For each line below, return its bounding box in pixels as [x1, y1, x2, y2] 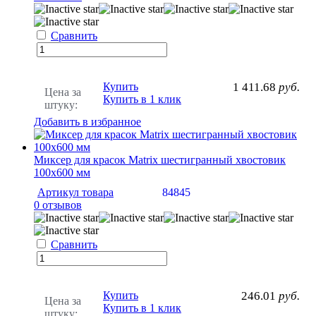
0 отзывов [34, 198, 82, 211]
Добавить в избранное [34, 115, 141, 128]
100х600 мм [34, 166, 90, 178]
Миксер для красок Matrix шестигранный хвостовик [34, 153, 286, 166]
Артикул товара [37, 186, 114, 198]
